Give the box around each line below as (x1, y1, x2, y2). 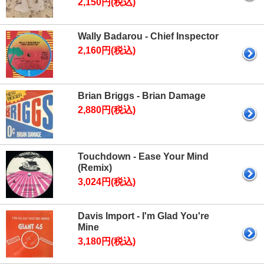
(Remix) (78, 163, 112, 173)
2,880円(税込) (78, 105, 136, 115)
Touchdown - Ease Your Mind (78, 151, 209, 162)
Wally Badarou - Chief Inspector (78, 31, 219, 41)
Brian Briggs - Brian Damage (78, 91, 206, 101)
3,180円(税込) (78, 236, 136, 247)
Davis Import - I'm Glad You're (78, 211, 209, 222)
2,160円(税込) (78, 45, 136, 55)
